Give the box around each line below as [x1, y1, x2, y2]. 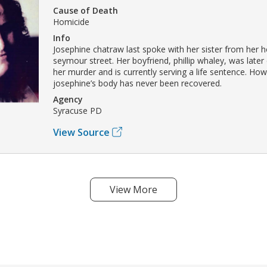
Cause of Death [53, 4, 118, 16]
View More [110, 182, 157, 196]
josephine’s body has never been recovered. [53, 77, 222, 89]
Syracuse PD [53, 104, 102, 116]
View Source [53, 125, 110, 139]
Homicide [53, 15, 89, 27]
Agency [53, 93, 83, 105]
